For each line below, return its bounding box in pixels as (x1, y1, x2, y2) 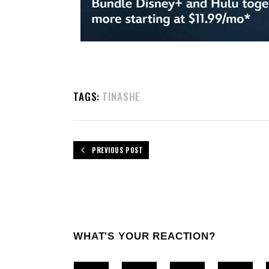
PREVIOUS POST (92, 145, 144, 155)
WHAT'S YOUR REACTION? (73, 230, 216, 242)
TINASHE (102, 88, 141, 104)
